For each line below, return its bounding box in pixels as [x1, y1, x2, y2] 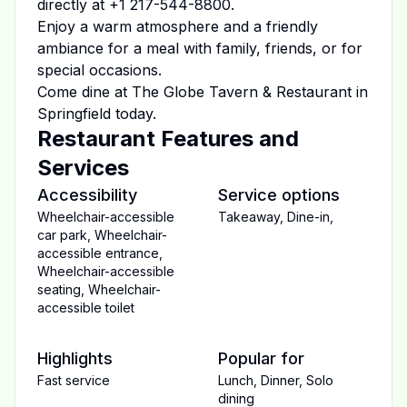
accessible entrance [37, 245, 159, 261]
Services [37, 154, 129, 181]
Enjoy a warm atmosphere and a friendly [37, 17, 318, 35]
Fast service [37, 372, 110, 388]
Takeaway [218, 209, 280, 224]
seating [37, 282, 81, 297]
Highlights [37, 349, 113, 368]
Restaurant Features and [37, 125, 299, 152]
